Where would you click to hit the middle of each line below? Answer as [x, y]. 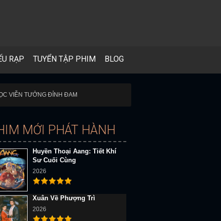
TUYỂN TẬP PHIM [64, 59]
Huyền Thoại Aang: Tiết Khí [74, 151]
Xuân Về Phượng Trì [64, 198]
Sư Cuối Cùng [54, 160]
